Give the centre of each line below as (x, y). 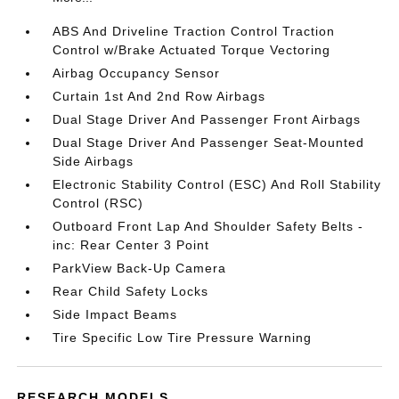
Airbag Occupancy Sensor (137, 73)
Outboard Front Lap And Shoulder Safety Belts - (208, 226)
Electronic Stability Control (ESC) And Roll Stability (217, 184)
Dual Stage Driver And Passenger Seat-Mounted (209, 142)
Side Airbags (94, 161)
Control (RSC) (98, 203)
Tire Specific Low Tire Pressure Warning (183, 338)
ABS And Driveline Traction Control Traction (194, 31)
